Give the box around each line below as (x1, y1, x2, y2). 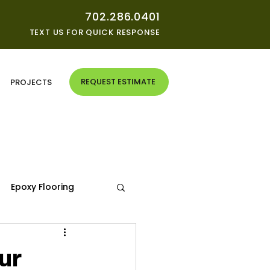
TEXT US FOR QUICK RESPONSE (29, 27, 160, 38)
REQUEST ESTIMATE (80, 76, 155, 87)
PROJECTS (10, 77, 52, 88)
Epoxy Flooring (11, 180, 74, 193)
